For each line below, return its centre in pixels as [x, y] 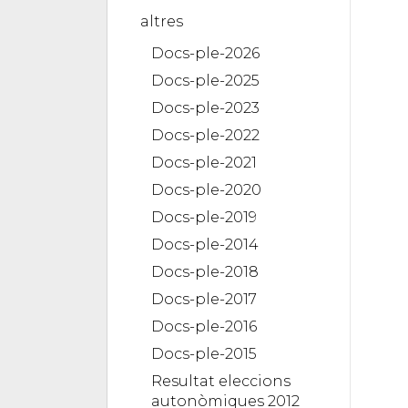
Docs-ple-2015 [204, 353]
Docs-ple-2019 [204, 217]
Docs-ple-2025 [205, 80]
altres [162, 22]
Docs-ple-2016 [204, 326]
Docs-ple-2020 [206, 189]
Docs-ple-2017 [204, 299]
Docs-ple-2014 [205, 244]
